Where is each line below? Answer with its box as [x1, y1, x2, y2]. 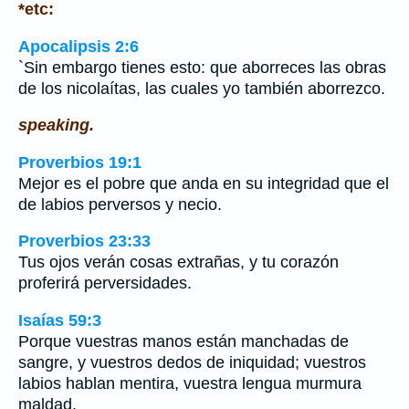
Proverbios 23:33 [18, 232, 151, 251]
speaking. [18, 116, 94, 135]
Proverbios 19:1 [18, 152, 142, 172]
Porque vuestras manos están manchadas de [18, 331, 349, 351]
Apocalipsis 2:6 [18, 37, 139, 56]
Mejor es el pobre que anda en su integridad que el [18, 173, 389, 193]
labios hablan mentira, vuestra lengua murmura [18, 373, 362, 393]
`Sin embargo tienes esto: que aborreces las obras [18, 58, 386, 77]
